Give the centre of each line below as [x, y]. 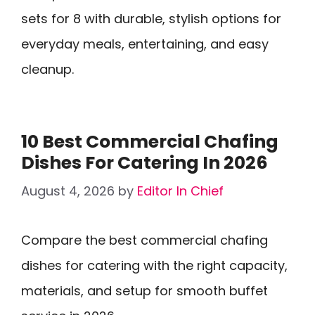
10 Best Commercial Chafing [150, 142]
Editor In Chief [180, 191]
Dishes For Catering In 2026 [144, 163]
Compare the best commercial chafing [144, 240]
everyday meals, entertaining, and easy [145, 44]
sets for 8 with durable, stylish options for [151, 19]
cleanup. [47, 69]
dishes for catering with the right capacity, [154, 265]
